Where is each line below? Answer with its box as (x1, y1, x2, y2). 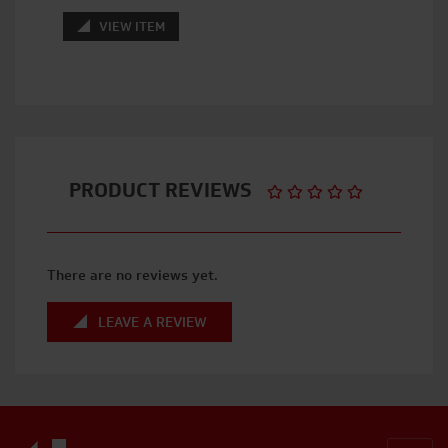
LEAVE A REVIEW (97, 311, 207, 333)
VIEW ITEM (95, 16, 165, 36)
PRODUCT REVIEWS (69, 175, 267, 204)
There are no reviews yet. (47, 264, 218, 286)
